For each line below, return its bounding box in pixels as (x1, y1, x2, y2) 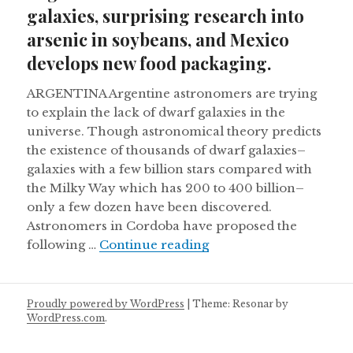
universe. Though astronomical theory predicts (27, 124, 322, 139)
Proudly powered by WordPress (27, 297, 185, 310)
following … (27, 237, 100, 253)
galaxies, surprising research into (27, 4, 305, 28)
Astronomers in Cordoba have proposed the (27, 218, 298, 234)
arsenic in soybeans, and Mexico (27, 28, 290, 52)
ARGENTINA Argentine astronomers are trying (27, 86, 318, 102)
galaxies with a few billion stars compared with (27, 162, 313, 177)
